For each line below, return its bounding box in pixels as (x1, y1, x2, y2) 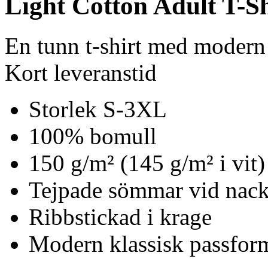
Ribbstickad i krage (29, 203, 212, 230)
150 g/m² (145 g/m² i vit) (29, 150, 265, 176)
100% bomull (29, 123, 157, 149)
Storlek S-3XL (29, 96, 167, 122)
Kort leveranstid (5, 59, 157, 86)
